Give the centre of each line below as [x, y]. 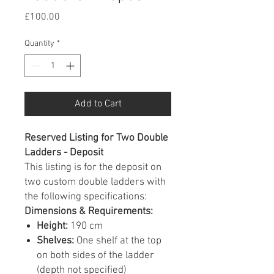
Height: [52, 227]
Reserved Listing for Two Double [96, 139]
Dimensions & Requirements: [89, 212]
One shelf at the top [118, 241]
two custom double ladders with [95, 183]
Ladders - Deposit [64, 153]
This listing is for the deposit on [93, 168]
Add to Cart [98, 104]
